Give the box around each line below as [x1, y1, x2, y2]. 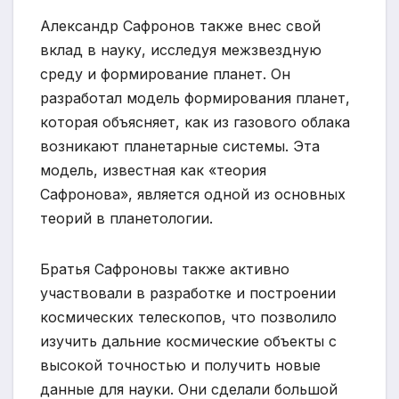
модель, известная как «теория [40, 161, 266, 179]
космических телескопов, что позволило [40, 308, 337, 326]
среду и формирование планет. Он [40, 65, 290, 83]
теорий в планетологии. [40, 209, 213, 227]
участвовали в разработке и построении [40, 284, 336, 302]
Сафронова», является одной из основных [40, 185, 346, 203]
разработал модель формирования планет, [40, 89, 350, 107]
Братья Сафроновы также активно [40, 260, 289, 278]
